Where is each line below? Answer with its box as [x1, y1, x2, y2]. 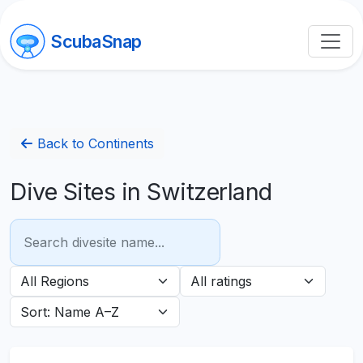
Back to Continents [33, 135, 154, 152]
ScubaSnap [50, 31, 142, 52]
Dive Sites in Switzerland [10, 177, 272, 206]
